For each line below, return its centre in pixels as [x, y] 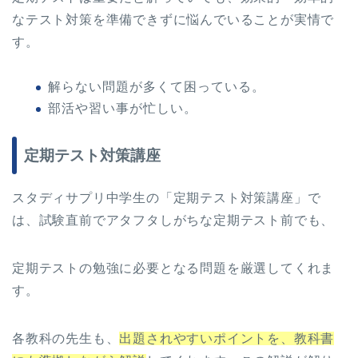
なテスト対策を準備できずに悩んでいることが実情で [173, 20]
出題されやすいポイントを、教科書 [227, 339]
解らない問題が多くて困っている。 [157, 87]
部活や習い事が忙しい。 [123, 109]
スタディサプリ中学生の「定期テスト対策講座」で [167, 198]
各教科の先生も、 [66, 339]
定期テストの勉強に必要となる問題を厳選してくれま [173, 268]
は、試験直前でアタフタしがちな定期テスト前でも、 [173, 221]
